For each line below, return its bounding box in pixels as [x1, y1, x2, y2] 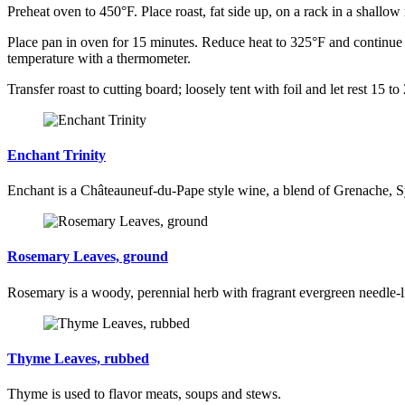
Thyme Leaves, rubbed [7, 351, 149, 367]
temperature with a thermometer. [7, 50, 191, 66]
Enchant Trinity [7, 146, 106, 163]
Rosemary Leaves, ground [7, 249, 168, 265]
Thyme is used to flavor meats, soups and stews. [7, 386, 281, 402]
